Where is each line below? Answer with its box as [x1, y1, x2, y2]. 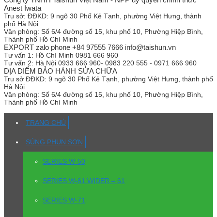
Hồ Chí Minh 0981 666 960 [35, 51, 118, 60]
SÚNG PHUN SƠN [26, 138, 83, 146]
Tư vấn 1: [4, 51, 33, 60]
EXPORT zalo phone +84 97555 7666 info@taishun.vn [4, 43, 176, 52]
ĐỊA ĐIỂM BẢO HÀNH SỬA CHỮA [4, 67, 117, 76]
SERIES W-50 [43, 157, 85, 166]
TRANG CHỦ [26, 119, 66, 127]
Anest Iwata [4, 4, 41, 13]
